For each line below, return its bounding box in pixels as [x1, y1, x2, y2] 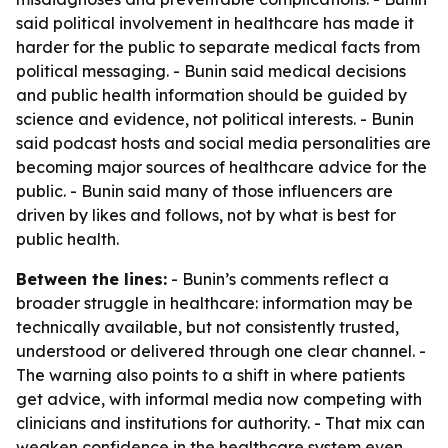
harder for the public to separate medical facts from [16, 37, 420, 57]
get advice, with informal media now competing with [16, 389, 422, 409]
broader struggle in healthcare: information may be [16, 293, 413, 313]
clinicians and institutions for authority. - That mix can [16, 413, 425, 433]
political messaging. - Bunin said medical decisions [16, 61, 406, 81]
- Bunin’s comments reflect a [167, 269, 389, 289]
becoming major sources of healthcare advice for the [16, 157, 427, 177]
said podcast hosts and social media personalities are [16, 133, 431, 153]
